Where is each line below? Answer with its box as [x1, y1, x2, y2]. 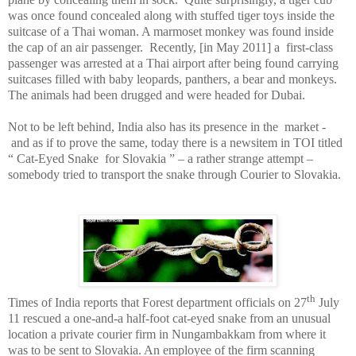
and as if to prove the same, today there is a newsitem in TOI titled [11, 136, 342, 150]
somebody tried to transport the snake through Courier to [8, 168, 294, 182]
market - [284, 120, 326, 134]
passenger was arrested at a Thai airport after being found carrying [8, 56, 339, 71]
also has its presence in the [143, 120, 281, 134]
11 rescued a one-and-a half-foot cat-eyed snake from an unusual [8, 311, 331, 325]
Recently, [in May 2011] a [149, 41, 283, 55]
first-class [286, 41, 333, 55]
